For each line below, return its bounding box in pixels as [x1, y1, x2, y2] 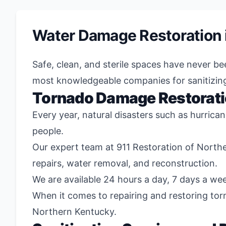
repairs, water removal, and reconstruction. [32, 158, 217, 168]
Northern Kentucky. [32, 206, 117, 217]
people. [32, 126, 64, 136]
